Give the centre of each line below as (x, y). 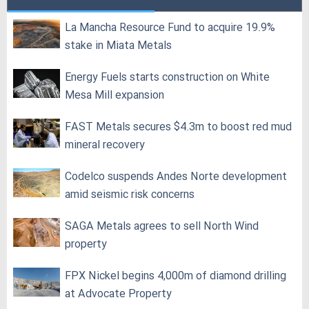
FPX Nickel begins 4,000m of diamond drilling (176, 277)
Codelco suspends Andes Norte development (176, 177)
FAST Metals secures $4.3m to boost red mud (178, 128)
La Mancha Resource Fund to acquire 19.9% (170, 28)
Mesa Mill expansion (114, 96)
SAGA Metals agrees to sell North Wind (162, 227)
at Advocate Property (118, 295)
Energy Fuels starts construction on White (167, 78)
